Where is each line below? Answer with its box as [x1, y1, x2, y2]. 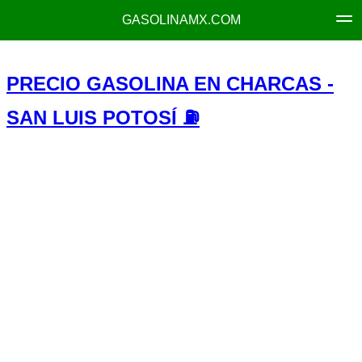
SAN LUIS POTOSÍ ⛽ [6, 107, 200, 128]
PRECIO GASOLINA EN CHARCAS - [6, 73, 334, 95]
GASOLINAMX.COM [121, 13, 241, 27]
